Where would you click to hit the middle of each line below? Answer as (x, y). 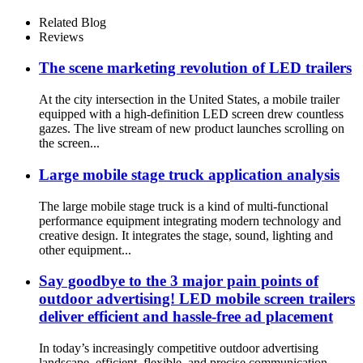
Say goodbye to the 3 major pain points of (179, 281)
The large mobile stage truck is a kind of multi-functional (184, 206)
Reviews (61, 36)
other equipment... (85, 250)
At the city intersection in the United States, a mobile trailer (189, 100)
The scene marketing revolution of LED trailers (195, 68)
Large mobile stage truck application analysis (189, 174)
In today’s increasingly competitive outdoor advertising (179, 348)
